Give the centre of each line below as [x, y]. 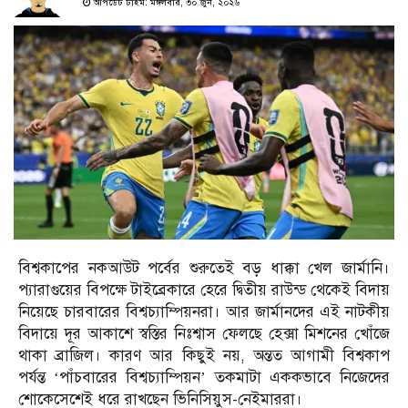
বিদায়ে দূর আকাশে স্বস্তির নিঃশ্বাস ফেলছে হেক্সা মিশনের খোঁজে [204, 334]
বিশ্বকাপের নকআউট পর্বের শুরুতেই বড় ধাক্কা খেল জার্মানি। [204, 269]
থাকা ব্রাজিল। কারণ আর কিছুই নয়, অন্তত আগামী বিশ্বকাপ [204, 356]
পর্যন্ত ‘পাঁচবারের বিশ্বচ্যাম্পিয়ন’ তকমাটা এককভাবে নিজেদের [204, 378]
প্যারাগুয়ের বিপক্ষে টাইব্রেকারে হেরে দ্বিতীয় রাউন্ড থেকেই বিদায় [204, 291]
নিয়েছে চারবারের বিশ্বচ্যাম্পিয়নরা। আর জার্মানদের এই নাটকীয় [204, 312]
